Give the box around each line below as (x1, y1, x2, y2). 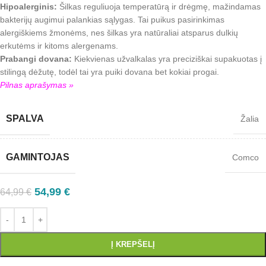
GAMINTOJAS (6, 152, 69, 163)
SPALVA (6, 113, 44, 124)
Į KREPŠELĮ (111, 240, 155, 249)
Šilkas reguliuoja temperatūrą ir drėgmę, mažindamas (57, 2, 261, 12)
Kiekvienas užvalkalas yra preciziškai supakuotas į (72, 54, 262, 64)
